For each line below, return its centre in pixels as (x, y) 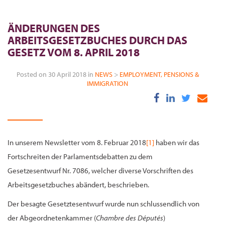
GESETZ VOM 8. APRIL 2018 (74, 52)
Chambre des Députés (130, 218)
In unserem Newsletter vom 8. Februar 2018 (77, 142)
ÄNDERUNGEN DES (54, 28)
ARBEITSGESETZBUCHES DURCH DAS (97, 40)
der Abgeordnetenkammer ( (52, 218)
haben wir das (177, 142)
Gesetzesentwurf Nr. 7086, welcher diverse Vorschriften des (100, 171)
